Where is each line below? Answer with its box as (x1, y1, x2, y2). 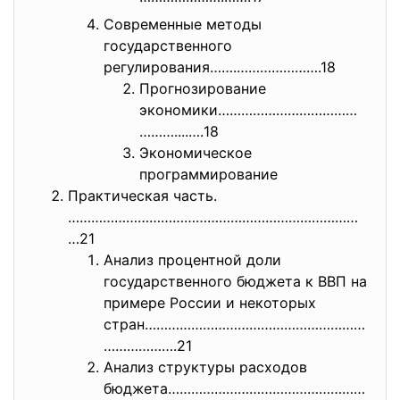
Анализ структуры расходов (104, 357, 307, 376)
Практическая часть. (68, 186, 217, 204)
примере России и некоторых (104, 293, 316, 312)
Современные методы (104, 14, 262, 33)
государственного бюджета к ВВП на (104, 271, 367, 290)
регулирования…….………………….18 (104, 57, 336, 76)
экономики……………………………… (139, 100, 357, 119)
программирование (139, 164, 278, 183)
